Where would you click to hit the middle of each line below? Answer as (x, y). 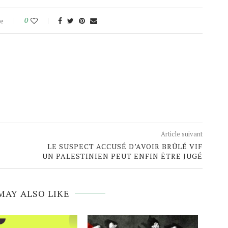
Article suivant (182, 134)
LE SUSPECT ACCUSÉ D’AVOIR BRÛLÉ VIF (125, 147)
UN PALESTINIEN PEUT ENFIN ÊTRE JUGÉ (123, 156)
